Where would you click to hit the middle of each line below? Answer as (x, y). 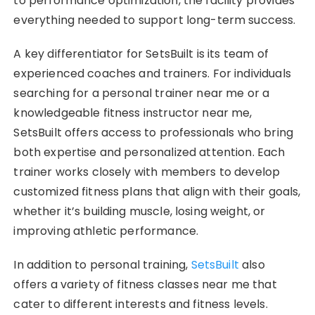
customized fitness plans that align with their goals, (157, 191)
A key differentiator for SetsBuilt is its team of (141, 53)
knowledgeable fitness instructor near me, (133, 112)
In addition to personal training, (102, 264)
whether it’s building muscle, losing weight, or (140, 211)
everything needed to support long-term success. (155, 20)
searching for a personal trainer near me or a (142, 93)
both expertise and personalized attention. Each (149, 152)
